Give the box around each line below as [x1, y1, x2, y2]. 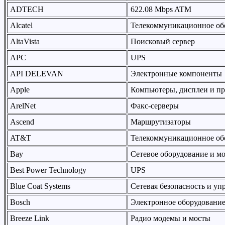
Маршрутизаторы [131, 118, 191, 126]
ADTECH [10, 5, 44, 14]
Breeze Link [10, 214, 49, 222]
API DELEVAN [10, 69, 63, 78]
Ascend [10, 118, 34, 126]
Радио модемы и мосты [131, 214, 210, 222]
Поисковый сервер [131, 37, 195, 46]
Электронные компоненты [131, 69, 222, 78]
